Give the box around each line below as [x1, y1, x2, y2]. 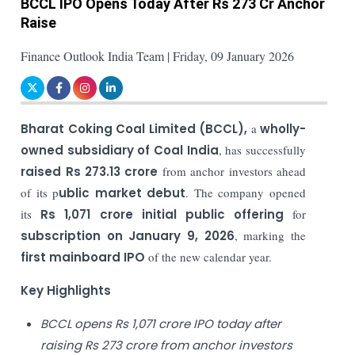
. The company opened [185, 184, 307, 200]
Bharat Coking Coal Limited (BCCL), [21, 120, 248, 137]
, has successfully [218, 141, 306, 158]
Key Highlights [21, 281, 112, 299]
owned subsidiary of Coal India [21, 141, 219, 158]
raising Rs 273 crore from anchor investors [40, 336, 293, 353]
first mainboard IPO [21, 248, 149, 265]
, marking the [234, 227, 306, 243]
